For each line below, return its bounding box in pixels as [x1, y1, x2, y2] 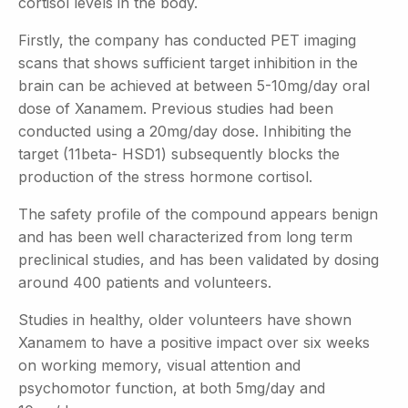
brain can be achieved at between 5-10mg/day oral [18, 76, 370, 95]
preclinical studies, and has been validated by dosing [18, 250, 379, 269]
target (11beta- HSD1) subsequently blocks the [18, 144, 340, 163]
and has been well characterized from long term [18, 227, 352, 246]
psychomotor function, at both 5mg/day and [18, 378, 325, 397]
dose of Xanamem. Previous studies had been [18, 98, 333, 117]
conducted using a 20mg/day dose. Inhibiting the [18, 121, 352, 140]
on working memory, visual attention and [18, 355, 301, 374]
